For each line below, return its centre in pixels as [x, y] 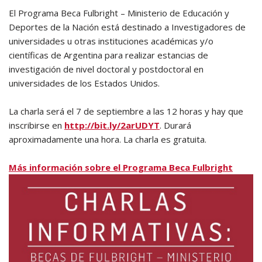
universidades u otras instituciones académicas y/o [111, 41]
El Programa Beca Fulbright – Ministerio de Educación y [119, 13]
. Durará [175, 125]
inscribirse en [37, 125]
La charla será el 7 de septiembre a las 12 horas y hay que [126, 111]
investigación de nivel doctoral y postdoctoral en [106, 69]
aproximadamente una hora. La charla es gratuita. [108, 139]
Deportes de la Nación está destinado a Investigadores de [127, 27]
